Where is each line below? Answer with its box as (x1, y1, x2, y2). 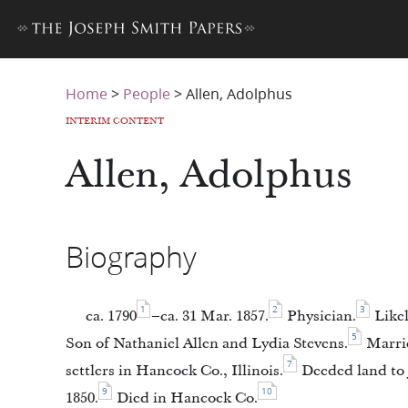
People (123, 83, 170, 104)
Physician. (283, 306, 356, 327)
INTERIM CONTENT (66, 115, 164, 127)
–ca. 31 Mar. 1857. (151, 306, 269, 327)
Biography (66, 236, 197, 278)
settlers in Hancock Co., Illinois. (66, 361, 283, 382)
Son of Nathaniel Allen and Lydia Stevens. (66, 333, 348, 354)
